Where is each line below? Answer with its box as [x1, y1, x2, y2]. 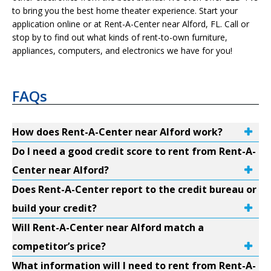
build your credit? [12, 201, 97, 215]
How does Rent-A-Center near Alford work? [12, 125, 223, 139]
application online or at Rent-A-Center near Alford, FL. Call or [12, 18, 249, 30]
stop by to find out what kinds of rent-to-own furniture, [12, 31, 227, 43]
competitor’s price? [12, 240, 106, 253]
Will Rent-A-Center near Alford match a [12, 221, 204, 234]
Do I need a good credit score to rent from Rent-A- [12, 145, 256, 158]
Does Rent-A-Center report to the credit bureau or [12, 183, 256, 196]
